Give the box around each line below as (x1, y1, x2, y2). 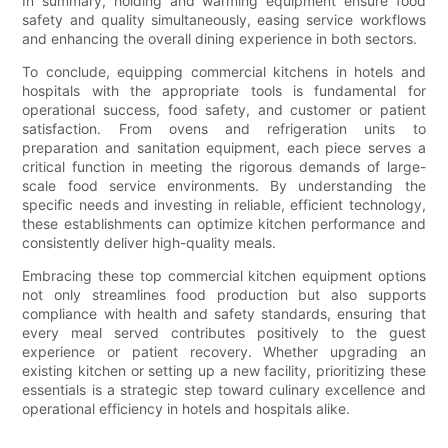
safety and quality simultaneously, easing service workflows (22, 11, 426, 29)
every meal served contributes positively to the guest (22, 324, 426, 342)
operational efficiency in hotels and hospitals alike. (22, 400, 351, 418)
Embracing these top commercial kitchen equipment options (22, 267, 426, 285)
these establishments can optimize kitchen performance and (22, 215, 426, 233)
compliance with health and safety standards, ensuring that (22, 305, 426, 323)
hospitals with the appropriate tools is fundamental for (22, 82, 426, 100)
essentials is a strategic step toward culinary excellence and (22, 381, 426, 399)
